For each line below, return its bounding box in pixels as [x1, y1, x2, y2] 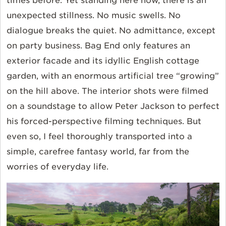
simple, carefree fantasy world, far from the [7, 147, 189, 157]
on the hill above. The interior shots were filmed [7, 86, 208, 96]
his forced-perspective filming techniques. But [7, 117, 201, 127]
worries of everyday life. [7, 162, 108, 172]
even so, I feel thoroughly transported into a [7, 132, 192, 142]
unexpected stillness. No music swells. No [7, 11, 181, 21]
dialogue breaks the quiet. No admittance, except [7, 26, 215, 36]
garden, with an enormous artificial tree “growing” [7, 71, 219, 81]
